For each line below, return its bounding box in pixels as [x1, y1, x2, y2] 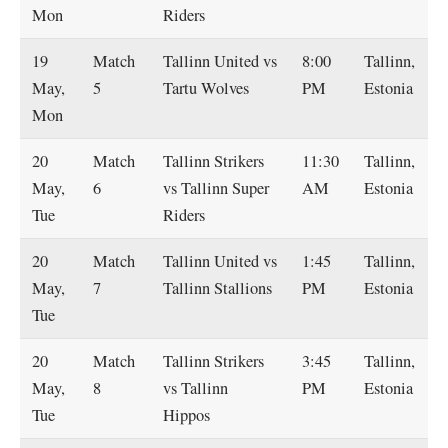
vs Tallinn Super [163, 176, 270, 199]
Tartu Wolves [163, 76, 250, 99]
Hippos [163, 403, 211, 426]
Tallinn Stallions [163, 276, 273, 299]
